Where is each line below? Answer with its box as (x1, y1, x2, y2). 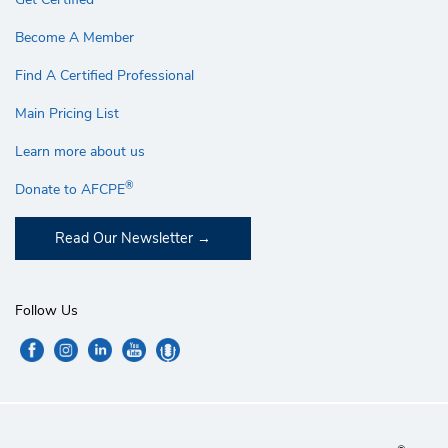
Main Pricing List (15, 104, 119, 124)
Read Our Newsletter (55, 228, 193, 249)
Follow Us (15, 301, 78, 321)
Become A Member (15, 28, 134, 48)
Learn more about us (15, 142, 145, 162)
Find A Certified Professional (15, 66, 194, 86)
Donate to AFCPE (15, 180, 125, 200)
